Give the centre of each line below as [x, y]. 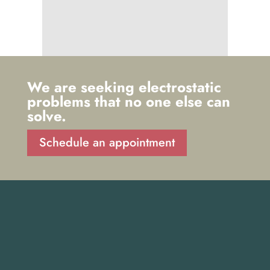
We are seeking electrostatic [124, 87]
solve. [46, 116]
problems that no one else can [128, 101]
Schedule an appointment [107, 142]
